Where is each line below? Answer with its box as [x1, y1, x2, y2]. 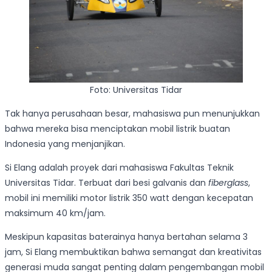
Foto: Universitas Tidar [90, 84, 182, 97]
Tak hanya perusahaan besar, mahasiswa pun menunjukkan [5, 107, 260, 120]
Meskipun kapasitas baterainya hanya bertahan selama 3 [5, 231, 248, 243]
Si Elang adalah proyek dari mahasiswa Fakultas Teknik [5, 161, 234, 174]
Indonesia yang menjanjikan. [5, 138, 125, 151]
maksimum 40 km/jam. [5, 207, 106, 220]
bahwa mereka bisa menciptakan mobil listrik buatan [5, 123, 230, 135]
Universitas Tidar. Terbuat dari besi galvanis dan [5, 177, 208, 189]
